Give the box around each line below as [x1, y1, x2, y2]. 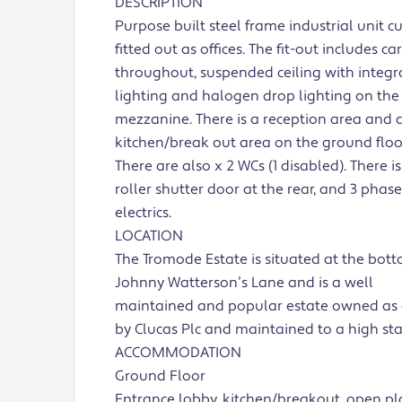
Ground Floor [115, 367, 205, 386]
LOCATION [115, 227, 183, 246]
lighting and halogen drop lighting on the [115, 87, 399, 106]
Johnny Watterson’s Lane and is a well [115, 274, 373, 293]
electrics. [115, 204, 171, 223]
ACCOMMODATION [115, 344, 241, 363]
